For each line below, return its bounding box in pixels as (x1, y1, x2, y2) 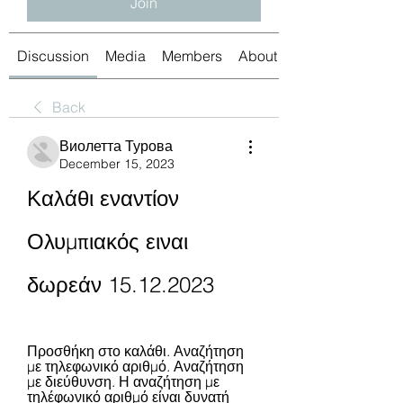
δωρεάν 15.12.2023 (27, 271, 214, 298)
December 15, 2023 (59, 155, 175, 172)
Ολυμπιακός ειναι (27, 228, 188, 255)
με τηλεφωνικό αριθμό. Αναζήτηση (27, 356, 244, 375)
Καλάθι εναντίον (27, 184, 179, 211)
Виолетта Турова (59, 136, 173, 155)
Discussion (17, 46, 89, 65)
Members (162, 46, 222, 65)
